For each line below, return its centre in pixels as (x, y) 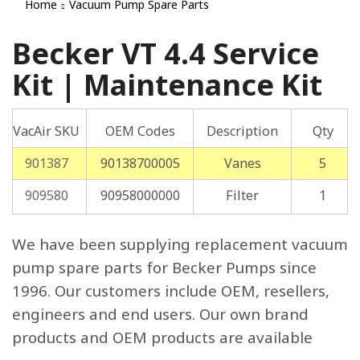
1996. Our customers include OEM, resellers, (171, 291)
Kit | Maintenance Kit (167, 85)
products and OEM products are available (162, 338)
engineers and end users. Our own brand (160, 315)
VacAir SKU (46, 131)
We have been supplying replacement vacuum (180, 245)
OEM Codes (140, 131)
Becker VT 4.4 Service (166, 53)
